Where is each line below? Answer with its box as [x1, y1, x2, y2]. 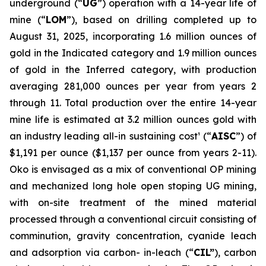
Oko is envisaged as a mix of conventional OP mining [9, 163, 256, 175]
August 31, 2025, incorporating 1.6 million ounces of [9, 30, 256, 42]
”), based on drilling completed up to [66, 13, 257, 26]
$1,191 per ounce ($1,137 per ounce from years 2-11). [9, 146, 256, 159]
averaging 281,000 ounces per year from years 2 [9, 80, 256, 92]
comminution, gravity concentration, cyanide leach [9, 229, 256, 242]
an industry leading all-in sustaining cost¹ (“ [9, 129, 211, 142]
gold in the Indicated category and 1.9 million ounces [9, 46, 256, 59]
